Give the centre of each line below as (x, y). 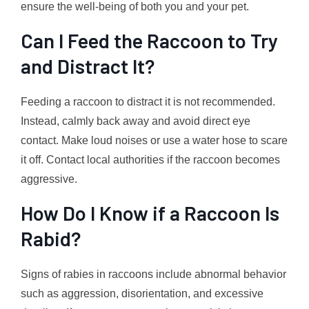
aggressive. (49, 179)
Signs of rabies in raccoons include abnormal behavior (153, 274)
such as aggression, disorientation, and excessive (142, 293)
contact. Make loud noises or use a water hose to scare (154, 140)
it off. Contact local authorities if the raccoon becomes (150, 159)
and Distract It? (88, 66)
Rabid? (51, 238)
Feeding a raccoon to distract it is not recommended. (148, 101)
